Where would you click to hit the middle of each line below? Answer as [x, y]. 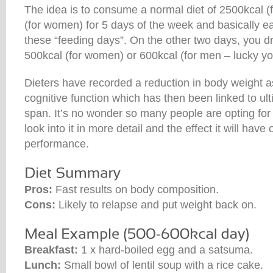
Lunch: [43, 265]
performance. [57, 144]
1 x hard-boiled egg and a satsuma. [167, 250]
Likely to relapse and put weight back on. [156, 204]
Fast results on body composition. [136, 189]
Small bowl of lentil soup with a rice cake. [162, 265]
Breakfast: [53, 250]
